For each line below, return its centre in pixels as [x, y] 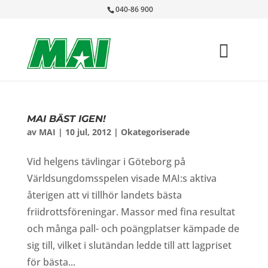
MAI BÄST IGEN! [66, 119]
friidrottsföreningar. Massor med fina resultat [131, 212]
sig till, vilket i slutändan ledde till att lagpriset [129, 245]
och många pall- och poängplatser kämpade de [133, 229]
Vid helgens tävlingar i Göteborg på [106, 162]
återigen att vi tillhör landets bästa [104, 195]
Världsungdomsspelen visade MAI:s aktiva [121, 178]
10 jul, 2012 [88, 132]
